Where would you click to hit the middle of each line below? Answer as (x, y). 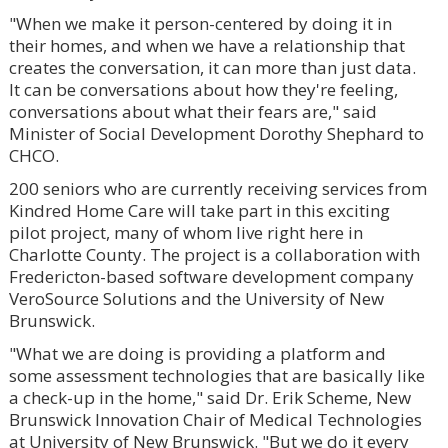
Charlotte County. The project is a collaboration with (214, 254)
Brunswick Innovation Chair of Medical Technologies (215, 419)
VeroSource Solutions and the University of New (196, 298)
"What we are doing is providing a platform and (197, 353)
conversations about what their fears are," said (192, 111)
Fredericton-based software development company (211, 276)
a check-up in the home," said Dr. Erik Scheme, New (209, 397)
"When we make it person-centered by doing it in (200, 23)
